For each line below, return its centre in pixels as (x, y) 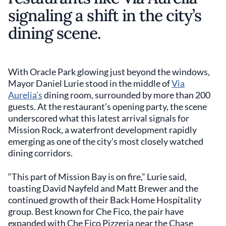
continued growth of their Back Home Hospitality (105, 200)
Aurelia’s (25, 95)
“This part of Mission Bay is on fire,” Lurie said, (97, 177)
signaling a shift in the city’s (105, 15)
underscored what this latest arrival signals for (99, 118)
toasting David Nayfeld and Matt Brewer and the (103, 188)
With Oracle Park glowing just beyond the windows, (109, 72)
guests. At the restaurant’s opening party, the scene (107, 106)
